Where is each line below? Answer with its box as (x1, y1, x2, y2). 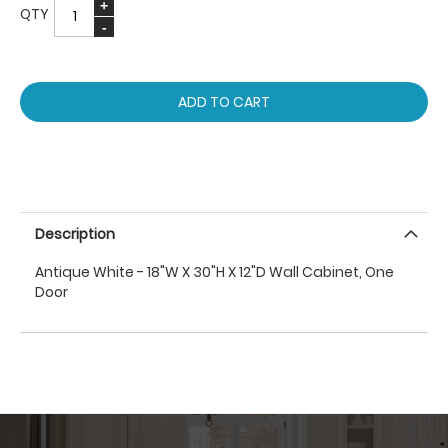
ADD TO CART (178, 92, 270, 112)
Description (35, 224, 115, 244)
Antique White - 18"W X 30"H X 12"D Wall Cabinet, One (35, 262, 394, 282)
